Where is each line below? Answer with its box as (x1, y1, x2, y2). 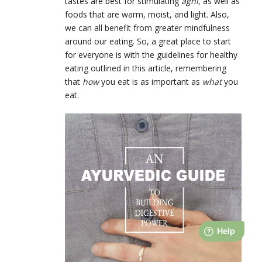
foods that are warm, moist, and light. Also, (65, 9, 229, 20)
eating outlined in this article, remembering (65, 63, 226, 74)
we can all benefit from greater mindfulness (65, 22, 230, 34)
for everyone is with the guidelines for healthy (65, 49, 237, 61)
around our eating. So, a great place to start (65, 36, 231, 47)
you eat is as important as (99, 76, 202, 88)
